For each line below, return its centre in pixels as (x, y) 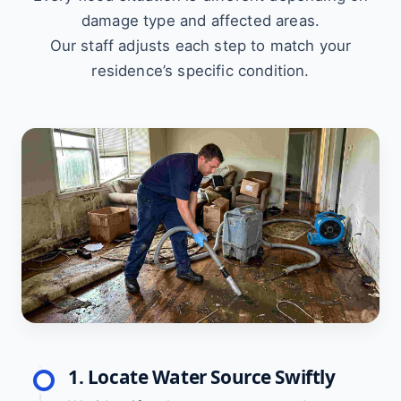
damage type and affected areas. (200, 21)
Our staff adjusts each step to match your (200, 46)
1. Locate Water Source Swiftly (202, 377)
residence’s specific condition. (200, 71)
